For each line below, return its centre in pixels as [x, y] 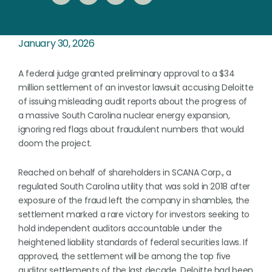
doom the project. [55, 143]
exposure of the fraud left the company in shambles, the [134, 200]
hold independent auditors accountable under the [120, 228]
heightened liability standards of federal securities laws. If [133, 242]
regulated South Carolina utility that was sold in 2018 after [134, 186]
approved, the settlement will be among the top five [125, 256]
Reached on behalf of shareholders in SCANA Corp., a [125, 172]
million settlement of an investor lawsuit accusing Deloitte [136, 87]
